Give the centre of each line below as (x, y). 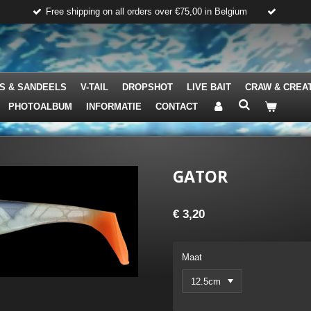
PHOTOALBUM (40, 106)
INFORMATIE (114, 106)
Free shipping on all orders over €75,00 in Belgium (146, 11)
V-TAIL (94, 87)
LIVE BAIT (209, 87)
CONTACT (177, 106)
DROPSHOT (148, 87)
